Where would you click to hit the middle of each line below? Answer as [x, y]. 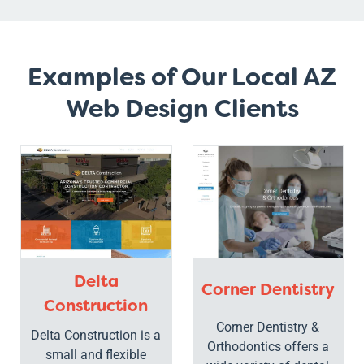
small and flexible [96, 354]
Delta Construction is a [96, 335]
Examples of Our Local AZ [182, 77]
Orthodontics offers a [268, 346]
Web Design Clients [182, 108]
